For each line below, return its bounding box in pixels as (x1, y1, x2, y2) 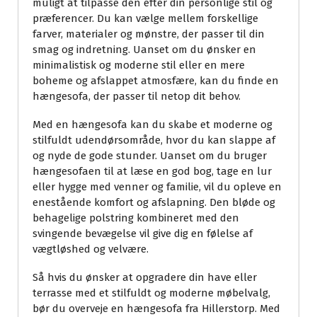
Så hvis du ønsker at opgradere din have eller (33, 271, 257, 284)
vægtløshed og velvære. (33, 243, 149, 256)
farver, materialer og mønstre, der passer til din (33, 28, 265, 41)
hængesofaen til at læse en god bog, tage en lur (33, 165, 272, 178)
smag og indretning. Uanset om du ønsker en (33, 43, 256, 57)
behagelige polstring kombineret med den (33, 212, 239, 225)
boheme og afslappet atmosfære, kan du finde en (33, 74, 279, 88)
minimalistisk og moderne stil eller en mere (33, 59, 245, 72)
